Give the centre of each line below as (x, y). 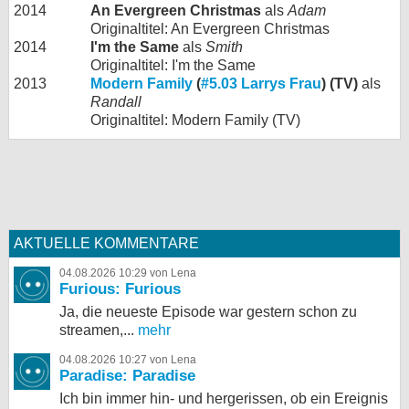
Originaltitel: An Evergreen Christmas (210, 28)
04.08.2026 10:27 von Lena (128, 359)
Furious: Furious (120, 288)
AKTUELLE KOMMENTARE (106, 243)
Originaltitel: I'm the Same (173, 65)
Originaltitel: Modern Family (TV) (195, 120)
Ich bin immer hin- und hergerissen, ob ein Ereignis (224, 398)
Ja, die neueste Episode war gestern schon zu (208, 311)
